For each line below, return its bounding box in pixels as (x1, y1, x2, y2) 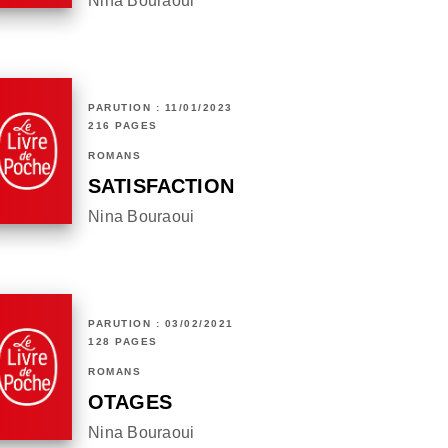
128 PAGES (88, 336, 158, 348)
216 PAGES (88, 120, 158, 132)
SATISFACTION (88, 175, 234, 198)
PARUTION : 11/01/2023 (88, 102, 233, 114)
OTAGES (88, 391, 172, 414)
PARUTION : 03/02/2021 (88, 318, 234, 330)
